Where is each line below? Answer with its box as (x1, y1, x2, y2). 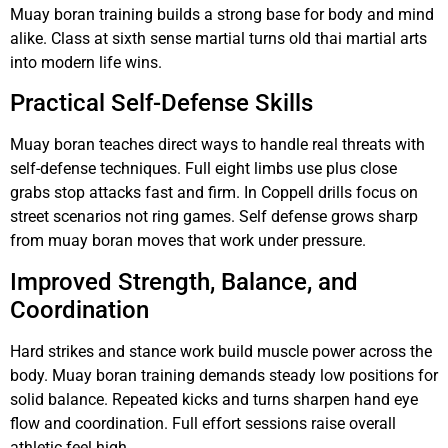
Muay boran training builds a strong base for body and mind (10, 4, 434, 24)
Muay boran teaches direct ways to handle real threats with (10, 135, 425, 155)
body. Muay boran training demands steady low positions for (10, 365, 438, 385)
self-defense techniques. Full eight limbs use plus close (10, 159, 397, 179)
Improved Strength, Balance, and (10, 267, 358, 296)
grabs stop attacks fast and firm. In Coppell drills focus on (10, 183, 418, 203)
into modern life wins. (10, 52, 162, 72)
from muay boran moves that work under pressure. (10, 231, 366, 251)
